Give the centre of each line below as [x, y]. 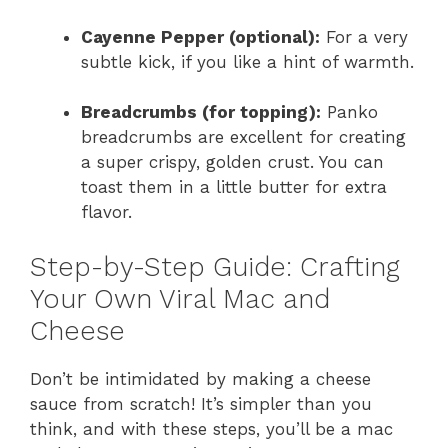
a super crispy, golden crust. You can [232, 162]
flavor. [106, 212]
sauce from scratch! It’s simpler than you [201, 403]
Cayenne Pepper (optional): [200, 36]
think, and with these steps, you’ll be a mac [211, 428]
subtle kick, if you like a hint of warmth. [247, 61]
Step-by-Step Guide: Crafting [215, 266]
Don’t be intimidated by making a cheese [200, 378]
